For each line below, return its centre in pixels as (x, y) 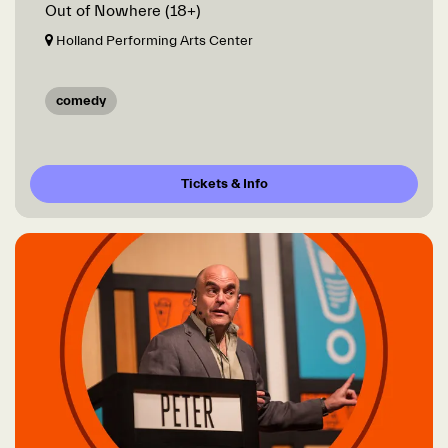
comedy (81, 101)
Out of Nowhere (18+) (123, 11)
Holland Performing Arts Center (153, 41)
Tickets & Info (224, 184)
